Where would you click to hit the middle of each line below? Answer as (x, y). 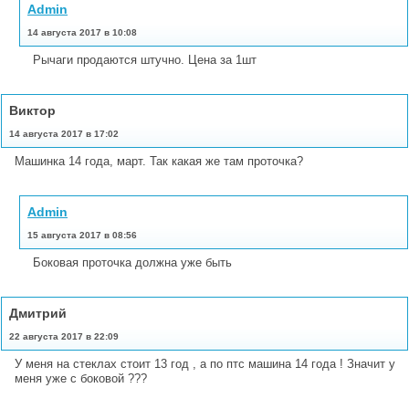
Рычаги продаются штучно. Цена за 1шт (145, 59)
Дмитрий (38, 313)
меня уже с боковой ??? (81, 378)
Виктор (32, 110)
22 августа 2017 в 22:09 (64, 336)
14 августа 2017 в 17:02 (64, 133)
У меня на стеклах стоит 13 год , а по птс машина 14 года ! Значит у (205, 363)
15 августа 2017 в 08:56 (82, 235)
